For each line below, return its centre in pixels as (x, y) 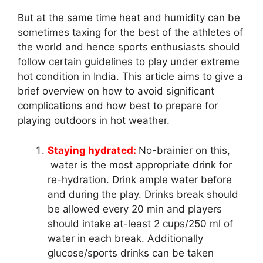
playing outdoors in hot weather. (94, 121)
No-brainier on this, (184, 150)
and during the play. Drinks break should (143, 194)
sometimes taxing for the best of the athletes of (130, 33)
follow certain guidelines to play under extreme (129, 62)
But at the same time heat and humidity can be (129, 18)
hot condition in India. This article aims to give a (130, 77)
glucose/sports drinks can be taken (131, 253)
